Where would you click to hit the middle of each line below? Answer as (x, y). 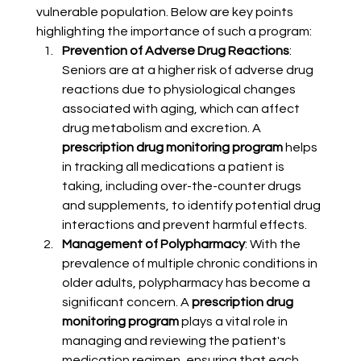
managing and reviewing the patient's (175, 341)
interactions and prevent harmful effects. (184, 225)
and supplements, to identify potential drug (192, 206)
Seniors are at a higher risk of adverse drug (189, 71)
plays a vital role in (234, 322)
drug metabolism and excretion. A (162, 129)
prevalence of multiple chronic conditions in (191, 264)
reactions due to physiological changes (180, 90)
